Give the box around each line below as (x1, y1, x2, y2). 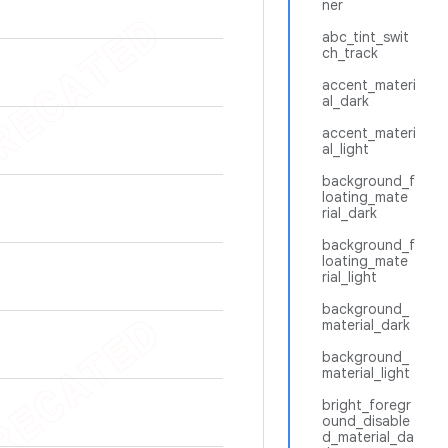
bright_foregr (322, 396, 411, 414)
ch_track (322, 44, 378, 62)
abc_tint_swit (322, 28, 409, 46)
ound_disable (322, 412, 410, 430)
